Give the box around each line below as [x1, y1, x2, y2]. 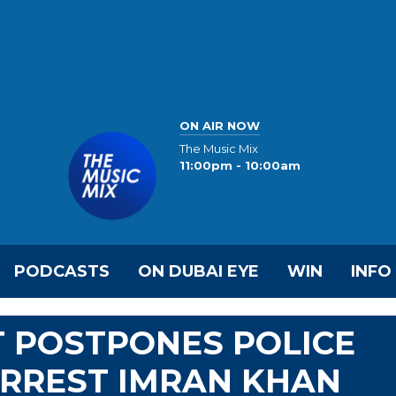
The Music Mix [179, 141, 258, 156]
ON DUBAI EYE [138, 262, 259, 281]
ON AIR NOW [179, 118, 260, 133]
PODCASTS [14, 262, 110, 281]
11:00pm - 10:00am [179, 158, 301, 173]
